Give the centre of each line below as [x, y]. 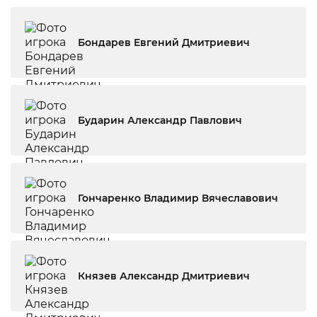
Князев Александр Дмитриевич [216, 276]
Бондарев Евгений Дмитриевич [216, 42]
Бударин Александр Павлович [160, 120]
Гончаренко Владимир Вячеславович [240, 198]
